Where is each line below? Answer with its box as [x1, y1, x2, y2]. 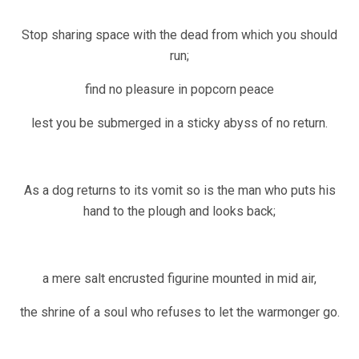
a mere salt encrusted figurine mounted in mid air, [42, 271, 317, 287]
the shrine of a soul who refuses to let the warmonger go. [19, 305, 340, 321]
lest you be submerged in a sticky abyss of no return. [31, 115, 328, 131]
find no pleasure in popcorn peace [85, 82, 274, 98]
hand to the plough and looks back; [83, 204, 276, 220]
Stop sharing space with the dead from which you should [22, 27, 337, 43]
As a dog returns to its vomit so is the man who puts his [23, 183, 336, 199]
